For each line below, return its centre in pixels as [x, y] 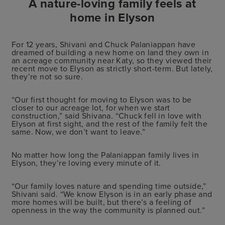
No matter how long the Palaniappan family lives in [105, 154]
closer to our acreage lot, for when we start [91, 107]
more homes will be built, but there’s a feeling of [101, 202]
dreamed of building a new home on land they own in [110, 52]
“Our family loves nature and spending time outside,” [109, 186]
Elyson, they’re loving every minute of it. [86, 162]
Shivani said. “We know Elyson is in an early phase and [112, 194]
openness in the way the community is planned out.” [108, 210]
